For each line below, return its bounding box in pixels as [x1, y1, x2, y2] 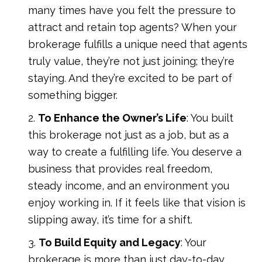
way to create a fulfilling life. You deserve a [28, 145, 242, 158]
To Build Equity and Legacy [39, 236, 181, 249]
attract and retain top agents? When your [28, 20, 237, 33]
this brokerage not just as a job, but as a [28, 128, 229, 141]
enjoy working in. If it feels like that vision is [28, 196, 246, 209]
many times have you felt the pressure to [28, 4, 236, 16]
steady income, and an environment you [28, 179, 230, 192]
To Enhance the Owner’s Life [38, 111, 187, 124]
